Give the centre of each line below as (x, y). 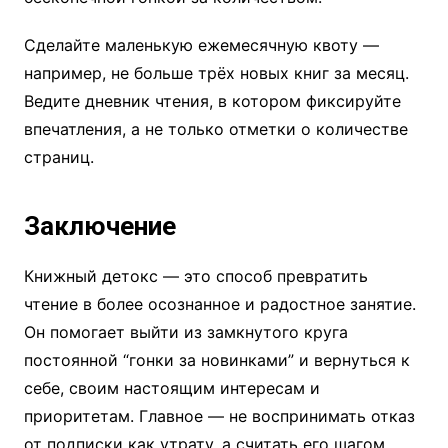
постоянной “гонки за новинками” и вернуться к (216, 360)
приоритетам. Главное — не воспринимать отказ (219, 416)
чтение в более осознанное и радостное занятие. (219, 304)
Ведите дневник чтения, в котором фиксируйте (212, 101)
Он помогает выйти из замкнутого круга (185, 332)
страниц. (58, 157)
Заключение (99, 226)
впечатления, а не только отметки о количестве (215, 129)
